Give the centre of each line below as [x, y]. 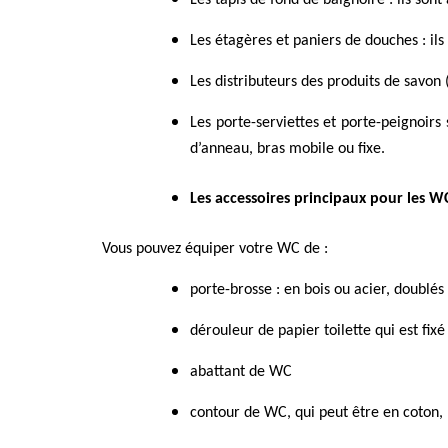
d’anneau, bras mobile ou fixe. [287, 149]
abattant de [227, 372]
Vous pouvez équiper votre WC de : [215, 249]
